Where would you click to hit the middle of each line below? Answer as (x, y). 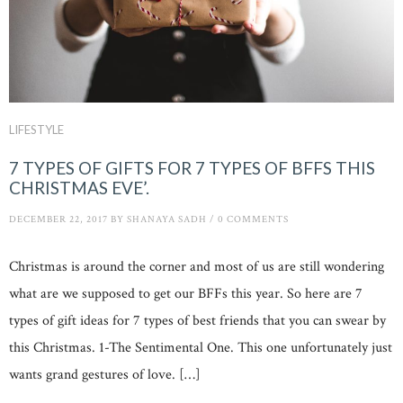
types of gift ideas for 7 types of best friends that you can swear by (197, 320)
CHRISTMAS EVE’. (79, 188)
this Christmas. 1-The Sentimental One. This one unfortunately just (201, 347)
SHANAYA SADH (167, 219)
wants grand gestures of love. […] (105, 374)
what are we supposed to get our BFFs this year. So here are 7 (186, 293)
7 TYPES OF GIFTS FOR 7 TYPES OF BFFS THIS (192, 168)
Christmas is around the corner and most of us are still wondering (197, 266)
